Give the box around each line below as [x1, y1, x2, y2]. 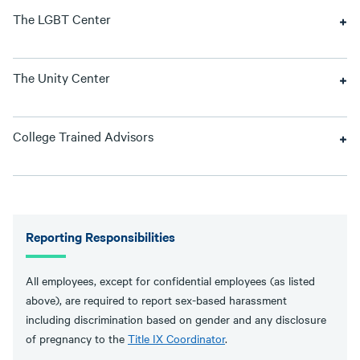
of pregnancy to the [26, 330, 128, 346]
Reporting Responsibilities [26, 227, 175, 245]
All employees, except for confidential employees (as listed [26, 272, 315, 288]
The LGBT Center [13, 10, 111, 27]
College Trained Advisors [13, 127, 153, 145]
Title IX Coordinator [128, 330, 225, 346]
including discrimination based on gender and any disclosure [26, 311, 326, 327]
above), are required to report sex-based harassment [26, 292, 287, 308]
